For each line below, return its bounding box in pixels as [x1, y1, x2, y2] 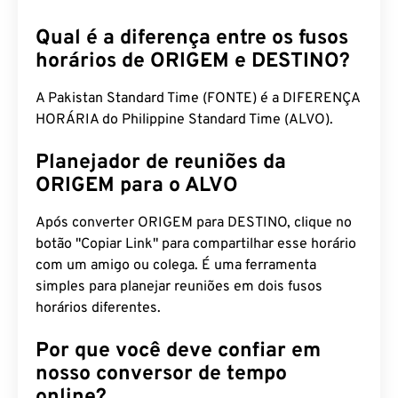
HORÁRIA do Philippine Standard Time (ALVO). [36, 111, 333, 129]
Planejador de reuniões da [36, 150, 286, 176]
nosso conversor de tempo [36, 362, 287, 387]
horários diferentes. [36, 299, 161, 317]
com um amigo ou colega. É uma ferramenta [36, 257, 316, 275]
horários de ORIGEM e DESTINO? [36, 49, 350, 75]
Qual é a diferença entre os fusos [36, 26, 348, 52]
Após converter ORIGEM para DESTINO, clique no [36, 214, 352, 232]
